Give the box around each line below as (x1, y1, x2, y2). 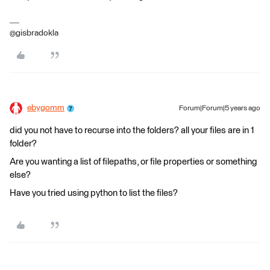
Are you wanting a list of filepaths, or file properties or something (10, 157, 257, 167)
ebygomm (27, 104, 64, 113)
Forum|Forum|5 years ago (179, 105, 260, 113)
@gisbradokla (10, 29, 58, 38)
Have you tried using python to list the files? (10, 189, 178, 198)
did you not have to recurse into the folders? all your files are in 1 (10, 126, 254, 136)
